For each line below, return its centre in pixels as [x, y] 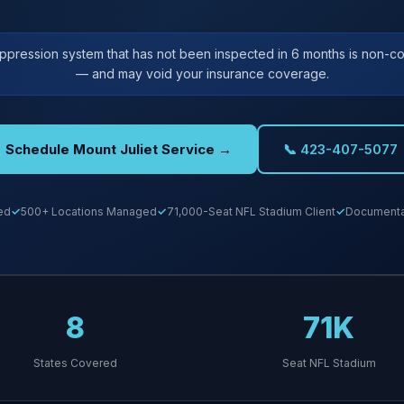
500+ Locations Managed [88, 211]
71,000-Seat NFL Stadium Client [251, 211]
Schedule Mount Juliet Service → [118, 149]
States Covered [75, 363]
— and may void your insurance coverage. [202, 73]
